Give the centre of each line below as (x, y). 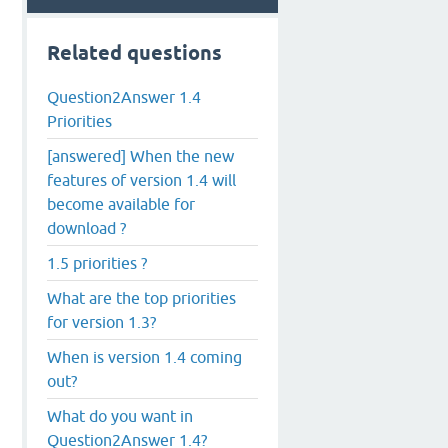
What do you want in (120, 415)
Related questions (134, 53)
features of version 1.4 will (141, 179)
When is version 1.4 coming (144, 356)
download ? (86, 227)
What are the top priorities (141, 297)
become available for (121, 203)
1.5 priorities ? (97, 262)
